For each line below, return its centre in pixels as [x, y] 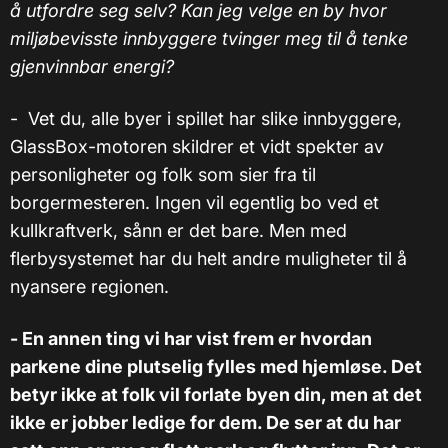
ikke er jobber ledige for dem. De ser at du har [205, 422]
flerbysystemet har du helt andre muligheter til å [208, 258]
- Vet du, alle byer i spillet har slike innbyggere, [206, 118]
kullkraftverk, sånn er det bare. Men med [178, 230]
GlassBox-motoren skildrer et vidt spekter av [197, 146]
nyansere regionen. [89, 286]
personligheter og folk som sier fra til [163, 174]
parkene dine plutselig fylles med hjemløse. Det [216, 366]
